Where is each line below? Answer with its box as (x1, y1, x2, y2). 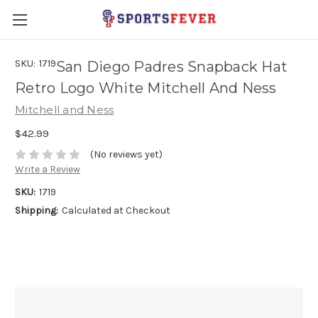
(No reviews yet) (89, 148, 163, 161)
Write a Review (15, 163, 80, 176)
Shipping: (15, 204, 58, 217)
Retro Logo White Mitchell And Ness (15, 79, 277, 97)
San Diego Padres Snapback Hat (55, 58, 288, 76)
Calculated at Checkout (61, 204, 170, 217)
